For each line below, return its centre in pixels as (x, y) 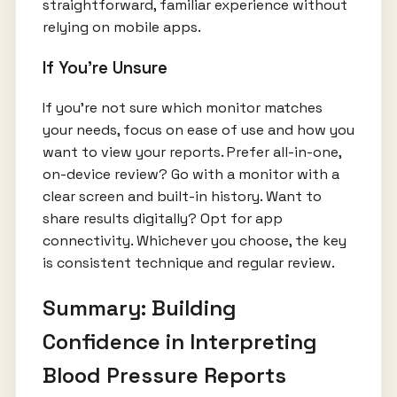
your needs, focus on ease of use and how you (198, 130)
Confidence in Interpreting (179, 342)
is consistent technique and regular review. (188, 263)
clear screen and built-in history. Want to (182, 197)
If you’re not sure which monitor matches (182, 108)
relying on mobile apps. (121, 27)
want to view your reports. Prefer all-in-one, (191, 152)
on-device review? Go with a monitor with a (191, 175)
